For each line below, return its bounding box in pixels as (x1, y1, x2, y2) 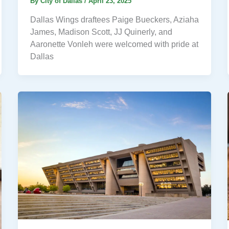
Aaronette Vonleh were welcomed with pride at (30, 39, 198, 49)
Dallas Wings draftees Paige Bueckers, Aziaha (30, 15, 199, 24)
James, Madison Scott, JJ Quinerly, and (30, 27, 172, 36)
